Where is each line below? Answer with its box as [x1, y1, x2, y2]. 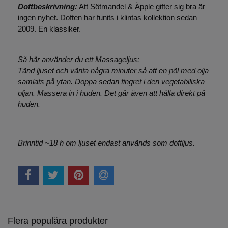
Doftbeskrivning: [18, 2, 77, 11]
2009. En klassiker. [18, 24, 81, 33]
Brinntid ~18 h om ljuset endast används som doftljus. [18, 138, 195, 147]
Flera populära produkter [8, 216, 108, 226]
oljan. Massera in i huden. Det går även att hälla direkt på [18, 89, 205, 97]
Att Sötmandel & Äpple [77, 2, 154, 11]
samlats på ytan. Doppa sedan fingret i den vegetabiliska [18, 77, 205, 86]
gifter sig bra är [156, 2, 205, 11]
